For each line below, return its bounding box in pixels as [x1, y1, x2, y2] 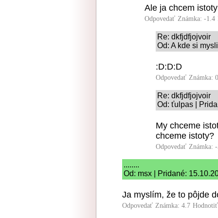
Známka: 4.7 [155, 202, 190, 209]
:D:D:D [156, 62, 182, 72]
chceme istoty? [156, 131, 214, 141]
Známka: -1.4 [178, 15, 215, 22]
